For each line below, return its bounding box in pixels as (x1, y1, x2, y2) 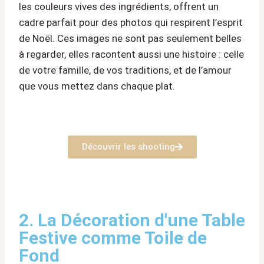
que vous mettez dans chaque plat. (19, 80, 175, 93)
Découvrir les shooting (81, 141, 175, 153)
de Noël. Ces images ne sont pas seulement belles (19, 32, 242, 45)
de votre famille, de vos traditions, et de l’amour (19, 64, 232, 77)
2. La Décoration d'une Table (19, 210, 245, 231)
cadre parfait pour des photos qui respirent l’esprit (19, 16, 243, 29)
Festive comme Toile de (19, 227, 207, 249)
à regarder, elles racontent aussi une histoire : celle (19, 48, 244, 61)
